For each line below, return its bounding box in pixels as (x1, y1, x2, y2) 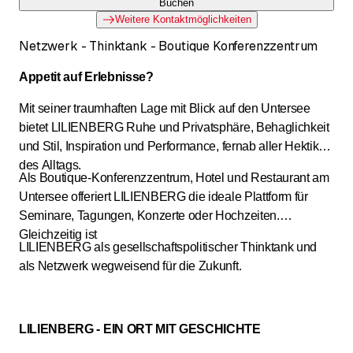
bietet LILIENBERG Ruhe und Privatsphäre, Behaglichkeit (19, 120, 329, 134)
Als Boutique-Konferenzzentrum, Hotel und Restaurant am (19, 170, 329, 184)
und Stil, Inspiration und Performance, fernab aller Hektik (19, 139, 319, 153)
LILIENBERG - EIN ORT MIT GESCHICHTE (19, 321, 261, 336)
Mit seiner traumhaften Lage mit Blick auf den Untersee (19, 101, 310, 115)
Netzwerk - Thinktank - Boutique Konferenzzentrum (19, 37, 318, 54)
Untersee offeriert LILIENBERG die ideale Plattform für (19, 189, 308, 203)
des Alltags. (19, 158, 82, 172)
